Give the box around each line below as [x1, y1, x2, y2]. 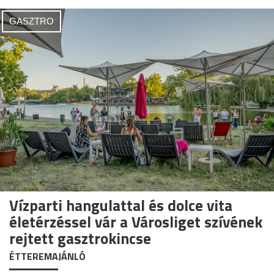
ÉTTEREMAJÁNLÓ [9, 248, 86, 264]
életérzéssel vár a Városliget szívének [9, 210, 262, 234]
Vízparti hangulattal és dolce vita [9, 193, 232, 217]
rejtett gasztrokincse [9, 226, 151, 250]
